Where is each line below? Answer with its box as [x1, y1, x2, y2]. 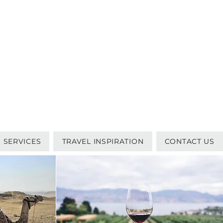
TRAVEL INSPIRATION [62, 137, 144, 146]
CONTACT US [164, 137, 215, 146]
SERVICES [3, 137, 41, 146]
